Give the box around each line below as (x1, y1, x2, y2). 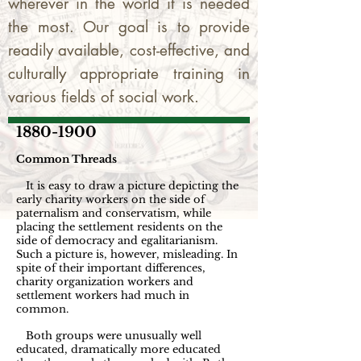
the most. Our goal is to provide (8, 17, 250, 37)
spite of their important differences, (16, 261, 205, 275)
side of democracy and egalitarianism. (16, 234, 218, 247)
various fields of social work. (8, 87, 199, 107)
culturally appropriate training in (8, 64, 250, 84)
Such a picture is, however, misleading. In (16, 247, 238, 261)
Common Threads (16, 152, 117, 166)
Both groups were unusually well (16, 329, 201, 342)
